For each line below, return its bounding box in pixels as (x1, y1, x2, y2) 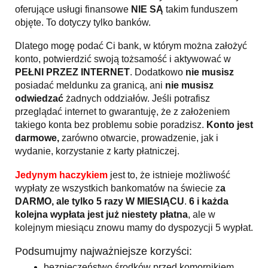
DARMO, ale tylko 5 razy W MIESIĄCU (15, 196, 184, 206)
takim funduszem (163, 4, 237, 14)
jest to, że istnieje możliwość (108, 169, 230, 180)
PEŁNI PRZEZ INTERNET (15, 67, 130, 78)
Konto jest (204, 120, 253, 130)
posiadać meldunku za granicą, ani (15, 80, 165, 91)
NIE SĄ (129, 4, 163, 14)
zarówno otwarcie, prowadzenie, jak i (59, 133, 218, 144)
